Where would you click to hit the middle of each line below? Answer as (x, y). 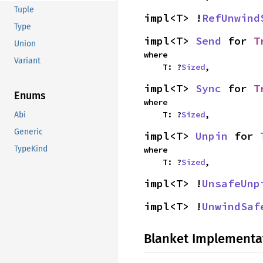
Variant (27, 61)
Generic (28, 132)
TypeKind (31, 149)
